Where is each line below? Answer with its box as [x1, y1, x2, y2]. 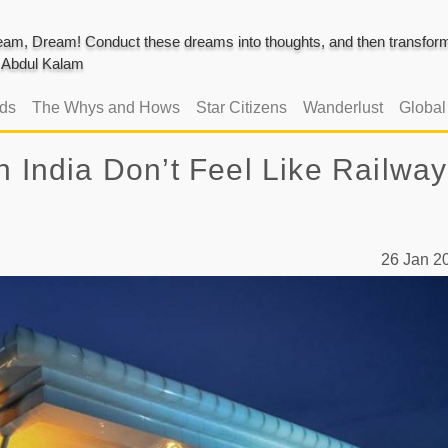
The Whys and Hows [31, 98, 180, 116]
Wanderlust [302, 98, 383, 116]
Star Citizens [195, 98, 287, 116]
